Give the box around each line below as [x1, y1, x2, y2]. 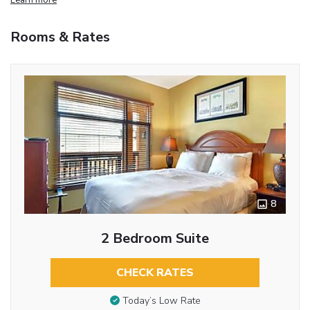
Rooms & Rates [10, 27, 110, 46]
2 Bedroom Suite [101, 228, 209, 248]
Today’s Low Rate [122, 294, 201, 308]
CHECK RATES [116, 264, 194, 280]
